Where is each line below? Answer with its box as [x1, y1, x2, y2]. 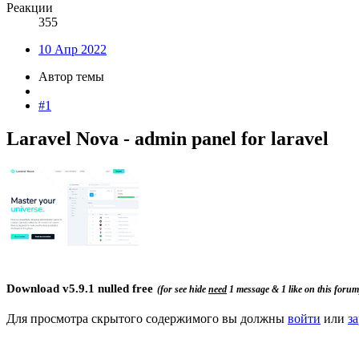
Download [6, 282, 63, 296]
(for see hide [157, 284, 208, 296]
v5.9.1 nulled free [63, 282, 153, 296]
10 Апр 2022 [38, 42, 107, 56]
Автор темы [38, 69, 104, 83]
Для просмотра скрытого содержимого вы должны [6, 311, 288, 325]
